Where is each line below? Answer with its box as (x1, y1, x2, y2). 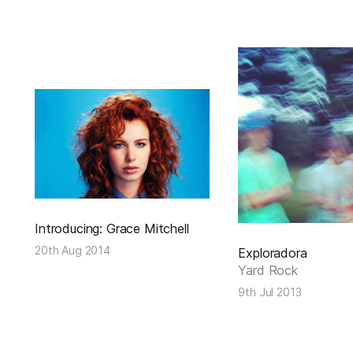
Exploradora (238, 244, 307, 261)
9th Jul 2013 (238, 284, 302, 299)
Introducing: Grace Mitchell (35, 221, 189, 237)
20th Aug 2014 (35, 243, 110, 258)
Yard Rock (238, 262, 298, 278)
